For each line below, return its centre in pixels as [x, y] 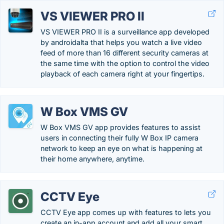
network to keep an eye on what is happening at [121, 148]
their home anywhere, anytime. [92, 159]
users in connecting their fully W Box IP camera [119, 138]
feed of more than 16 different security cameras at [124, 53]
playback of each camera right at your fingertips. [122, 74]
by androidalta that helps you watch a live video [121, 42]
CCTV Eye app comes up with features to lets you [126, 212]
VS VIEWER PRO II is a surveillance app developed [125, 32]
